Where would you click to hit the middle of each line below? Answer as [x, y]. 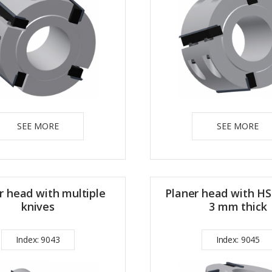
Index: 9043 [38, 239]
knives [38, 206]
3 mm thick [238, 206]
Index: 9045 [238, 239]
